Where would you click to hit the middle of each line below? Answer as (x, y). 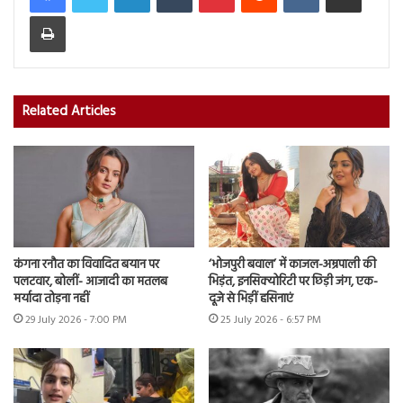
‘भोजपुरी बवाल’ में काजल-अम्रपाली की (292, 265)
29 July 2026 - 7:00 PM (76, 321)
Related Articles (69, 111)
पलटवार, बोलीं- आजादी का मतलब (90, 282)
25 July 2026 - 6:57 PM (271, 321)
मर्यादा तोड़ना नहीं (51, 300)
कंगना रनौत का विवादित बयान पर (86, 265)
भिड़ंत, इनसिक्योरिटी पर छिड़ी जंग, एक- (293, 282)
